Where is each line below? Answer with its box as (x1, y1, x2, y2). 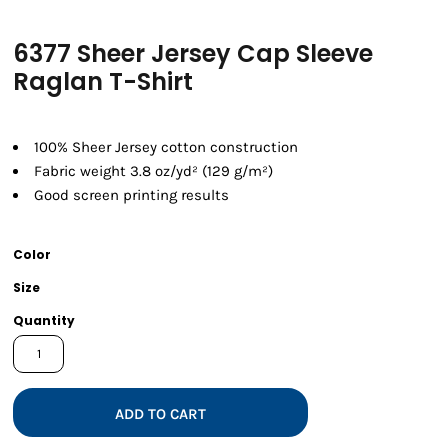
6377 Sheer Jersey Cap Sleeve (13, 37, 373, 71)
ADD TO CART (115, 404, 207, 423)
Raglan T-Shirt (13, 65, 193, 99)
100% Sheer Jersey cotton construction (34, 138, 298, 157)
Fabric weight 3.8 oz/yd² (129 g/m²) (34, 162, 273, 181)
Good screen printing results (34, 186, 229, 205)
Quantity (13, 312, 75, 330)
